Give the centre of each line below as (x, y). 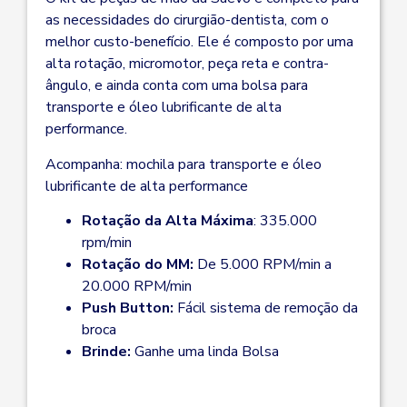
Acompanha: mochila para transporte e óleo (184, 164)
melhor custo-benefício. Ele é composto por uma (199, 42)
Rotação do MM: (139, 265)
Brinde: (108, 352)
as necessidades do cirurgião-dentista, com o (187, 20)
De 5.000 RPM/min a (264, 265)
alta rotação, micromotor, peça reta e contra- (187, 64)
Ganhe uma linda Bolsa (207, 352)
